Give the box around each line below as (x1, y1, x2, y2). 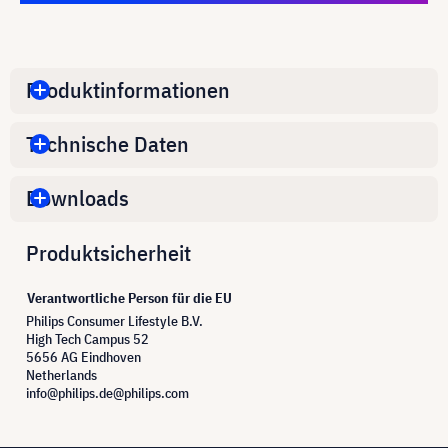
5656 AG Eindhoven (26, 347, 141, 366)
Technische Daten (26, 129, 189, 159)
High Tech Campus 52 (26, 329, 149, 348)
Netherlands (26, 365, 97, 384)
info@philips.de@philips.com (26, 383, 189, 402)
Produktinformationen (26, 75, 230, 105)
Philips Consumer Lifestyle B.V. (26, 311, 203, 330)
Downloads (26, 183, 129, 213)
